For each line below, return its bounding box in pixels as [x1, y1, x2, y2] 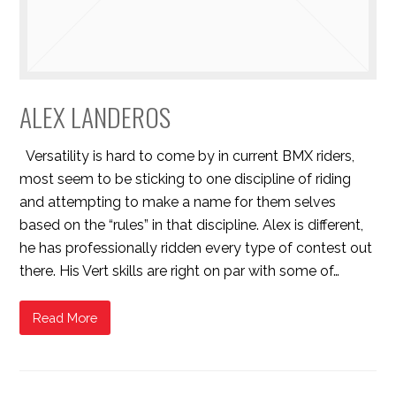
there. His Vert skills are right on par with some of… [19, 263, 340, 280]
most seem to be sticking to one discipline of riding [19, 171, 352, 188]
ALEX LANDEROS [19, 97, 171, 137]
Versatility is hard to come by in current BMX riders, [19, 148, 355, 165]
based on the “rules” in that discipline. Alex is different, [19, 217, 364, 234]
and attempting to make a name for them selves [19, 194, 337, 211]
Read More [33, 309, 98, 325]
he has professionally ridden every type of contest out [19, 240, 373, 257]
